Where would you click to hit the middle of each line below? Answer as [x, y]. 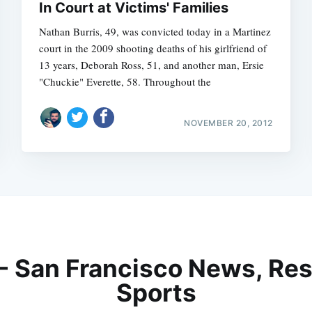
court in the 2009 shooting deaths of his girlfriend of [153, 48]
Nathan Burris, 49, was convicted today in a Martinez [155, 32]
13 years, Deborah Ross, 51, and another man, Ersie [152, 65]
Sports [156, 293]
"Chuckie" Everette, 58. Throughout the [125, 82]
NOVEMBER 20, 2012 [228, 123]
